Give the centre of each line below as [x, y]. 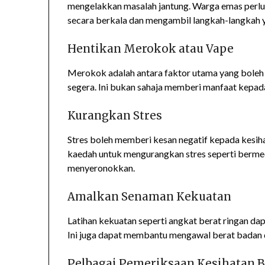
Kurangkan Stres [115, 116]
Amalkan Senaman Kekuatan [150, 197]
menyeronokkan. [101, 168]
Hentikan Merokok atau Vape [151, 49]
